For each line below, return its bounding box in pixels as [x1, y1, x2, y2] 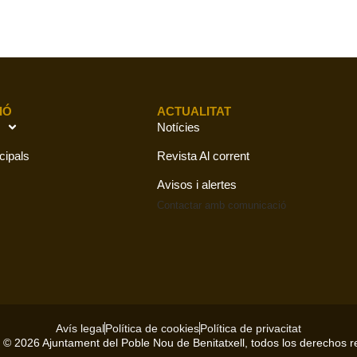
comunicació [227, 198, 286, 211]
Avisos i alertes [156, 177, 237, 191]
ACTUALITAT [156, 104, 231, 118]
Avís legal [56, 321, 104, 335]
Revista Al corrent [156, 148, 249, 163]
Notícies [156, 120, 200, 134]
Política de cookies [105, 321, 199, 335]
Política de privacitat [200, 321, 301, 335]
